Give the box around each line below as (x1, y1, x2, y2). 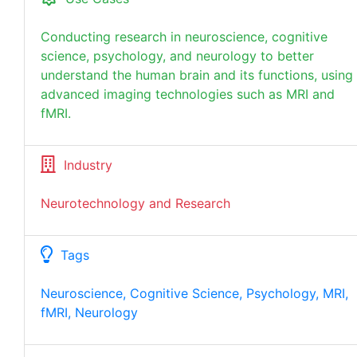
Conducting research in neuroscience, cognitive (41, 29, 328, 45)
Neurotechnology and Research (41, 195, 230, 211)
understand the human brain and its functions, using (41, 67, 353, 83)
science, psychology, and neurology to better (41, 48, 314, 64)
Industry (56, 157, 120, 173)
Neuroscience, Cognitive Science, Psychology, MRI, (41, 285, 348, 301)
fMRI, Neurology (41, 304, 138, 320)
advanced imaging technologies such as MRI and (41, 86, 335, 102)
